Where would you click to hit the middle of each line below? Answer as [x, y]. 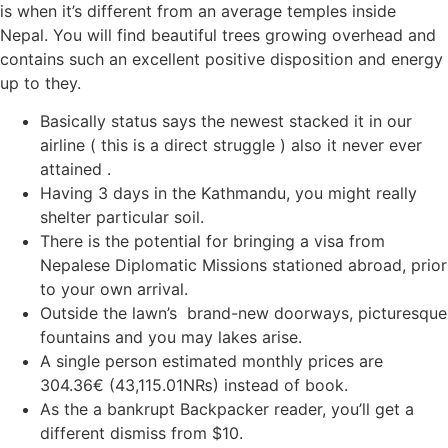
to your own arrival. [114, 289]
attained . [75, 169]
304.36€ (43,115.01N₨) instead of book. [194, 385]
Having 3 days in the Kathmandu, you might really [228, 193]
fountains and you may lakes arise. [171, 337]
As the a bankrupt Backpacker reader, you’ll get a [227, 409]
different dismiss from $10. [141, 433]
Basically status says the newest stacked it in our [226, 121]
